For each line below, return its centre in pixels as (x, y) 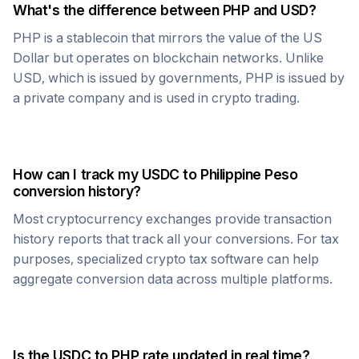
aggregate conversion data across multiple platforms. (173, 279)
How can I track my (77, 174)
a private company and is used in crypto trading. (156, 98)
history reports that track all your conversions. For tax (176, 239)
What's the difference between (118, 10)
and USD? (283, 10)
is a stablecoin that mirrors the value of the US (182, 38)
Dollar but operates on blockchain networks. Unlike (168, 58)
